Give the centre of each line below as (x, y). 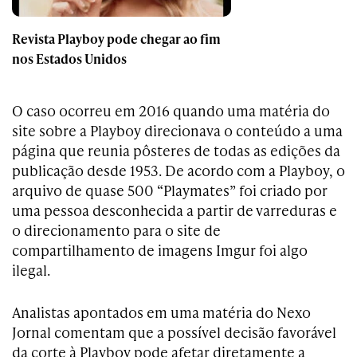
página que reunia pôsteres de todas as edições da (176, 150)
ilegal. (31, 269)
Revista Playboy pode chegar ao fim (116, 38)
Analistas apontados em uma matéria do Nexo (161, 312)
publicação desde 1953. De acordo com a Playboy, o (178, 170)
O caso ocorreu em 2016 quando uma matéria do (171, 110)
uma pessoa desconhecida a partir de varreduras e (175, 210)
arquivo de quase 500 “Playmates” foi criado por (170, 190)
